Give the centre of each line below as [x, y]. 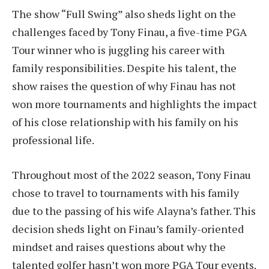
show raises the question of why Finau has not [124, 86]
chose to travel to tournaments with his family [125, 192]
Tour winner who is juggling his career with [118, 50]
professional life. [53, 140]
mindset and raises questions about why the [119, 246]
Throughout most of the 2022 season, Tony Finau [131, 174]
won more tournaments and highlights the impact [134, 104]
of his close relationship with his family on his [125, 122]
